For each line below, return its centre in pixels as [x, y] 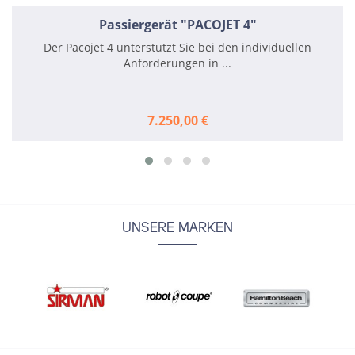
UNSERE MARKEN [177, 229]
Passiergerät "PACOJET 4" [177, 25]
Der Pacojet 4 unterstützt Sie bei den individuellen [177, 48]
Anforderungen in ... [177, 63]
